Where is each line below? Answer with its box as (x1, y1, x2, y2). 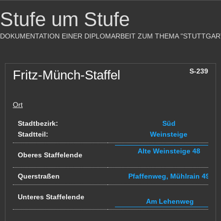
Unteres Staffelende (18, 193, 84, 201)
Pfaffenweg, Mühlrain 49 (128, 172, 210, 180)
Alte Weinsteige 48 (137, 147, 200, 155)
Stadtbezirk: (18, 119, 58, 127)
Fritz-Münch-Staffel (13, 68, 120, 82)
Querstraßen (18, 172, 60, 180)
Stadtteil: (18, 130, 48, 138)
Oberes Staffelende (18, 151, 82, 159)
